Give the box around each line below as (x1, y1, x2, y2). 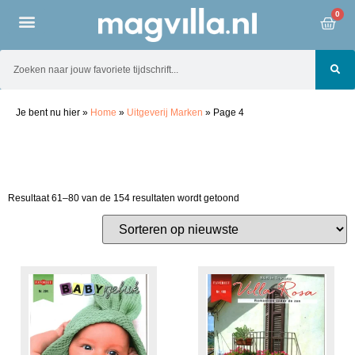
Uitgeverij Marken (127, 107, 203, 119)
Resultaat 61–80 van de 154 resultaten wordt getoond (8, 193, 239, 204)
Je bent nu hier (16, 107, 82, 119)
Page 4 (211, 107, 244, 119)
